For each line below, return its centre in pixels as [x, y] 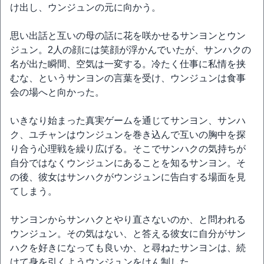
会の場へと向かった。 [57, 93]
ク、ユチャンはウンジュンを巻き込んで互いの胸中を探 [128, 135]
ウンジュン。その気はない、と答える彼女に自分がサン [128, 234]
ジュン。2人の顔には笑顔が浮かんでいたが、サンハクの [131, 50]
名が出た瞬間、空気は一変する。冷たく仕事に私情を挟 [128, 64]
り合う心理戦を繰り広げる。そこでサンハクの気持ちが [128, 149]
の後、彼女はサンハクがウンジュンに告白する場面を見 [128, 177]
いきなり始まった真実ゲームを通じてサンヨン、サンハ [128, 121]
